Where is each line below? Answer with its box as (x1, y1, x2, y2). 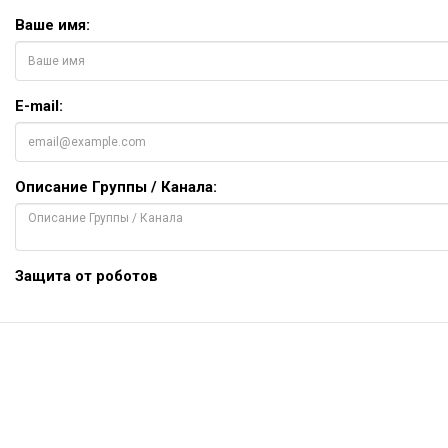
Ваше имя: (15, 16, 90, 34)
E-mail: (15, 97, 63, 115)
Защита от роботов (15, 267, 158, 285)
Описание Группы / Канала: (15, 178, 217, 196)
